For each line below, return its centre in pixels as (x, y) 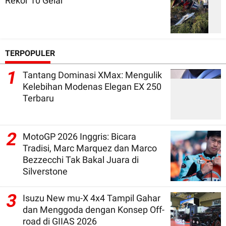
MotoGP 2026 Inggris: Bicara (79, 136)
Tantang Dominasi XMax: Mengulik (92, 75)
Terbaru (38, 98)
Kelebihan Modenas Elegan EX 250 (92, 86)
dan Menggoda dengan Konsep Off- (94, 209)
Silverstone (45, 171)
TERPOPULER (30, 53)
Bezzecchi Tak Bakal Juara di (77, 159)
